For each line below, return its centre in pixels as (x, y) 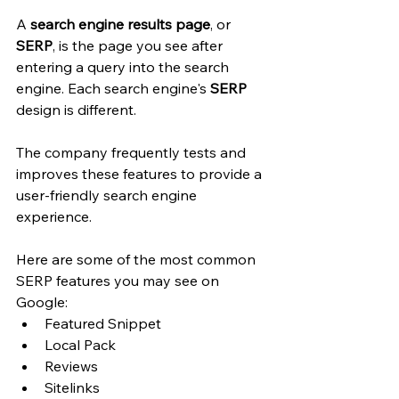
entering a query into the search (124, 67)
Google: (44, 302)
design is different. (78, 110)
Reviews (71, 366)
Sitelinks (72, 388)
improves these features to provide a (141, 174)
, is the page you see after (139, 46)
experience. (56, 217)
